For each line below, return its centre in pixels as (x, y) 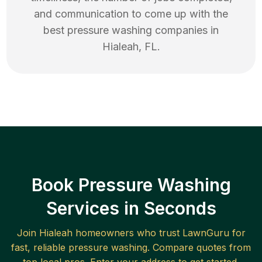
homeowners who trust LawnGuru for (159, 233)
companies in (185, 30)
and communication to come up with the (131, 14)
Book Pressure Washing (131, 185)
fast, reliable (40, 248)
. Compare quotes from (199, 248)
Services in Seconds (131, 208)
